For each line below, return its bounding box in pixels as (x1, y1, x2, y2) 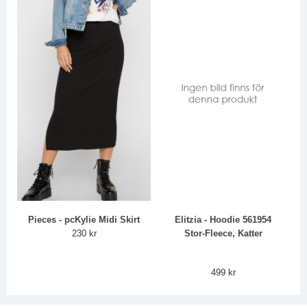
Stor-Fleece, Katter (184, 228, 262, 239)
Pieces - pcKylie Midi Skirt (28, 214, 140, 225)
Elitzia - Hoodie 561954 (175, 214, 272, 225)
